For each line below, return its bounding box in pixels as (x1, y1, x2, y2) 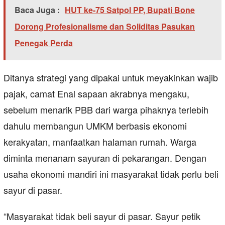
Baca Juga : (15, 4, 60, 16)
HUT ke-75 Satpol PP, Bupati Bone (65, 4, 195, 16)
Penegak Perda (15, 37, 73, 49)
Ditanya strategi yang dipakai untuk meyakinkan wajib (4, 71, 218, 84)
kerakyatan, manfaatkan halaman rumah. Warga (4, 135, 196, 149)
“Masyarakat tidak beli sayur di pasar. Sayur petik (4, 209, 200, 223)
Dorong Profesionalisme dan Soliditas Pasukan (15, 21, 195, 33)
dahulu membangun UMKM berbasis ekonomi (4, 119, 187, 133)
